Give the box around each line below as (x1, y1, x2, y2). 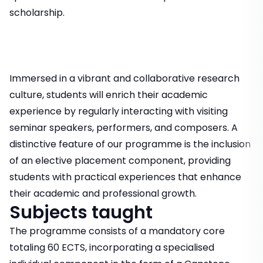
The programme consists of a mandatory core (9, 224, 225, 238)
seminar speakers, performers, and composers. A (9, 121, 238, 134)
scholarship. (9, 6, 65, 19)
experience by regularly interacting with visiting (9, 104, 228, 118)
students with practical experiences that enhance (9, 170, 241, 184)
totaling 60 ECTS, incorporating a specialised (9, 241, 214, 254)
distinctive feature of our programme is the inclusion (9, 137, 251, 151)
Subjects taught (9, 200, 153, 225)
